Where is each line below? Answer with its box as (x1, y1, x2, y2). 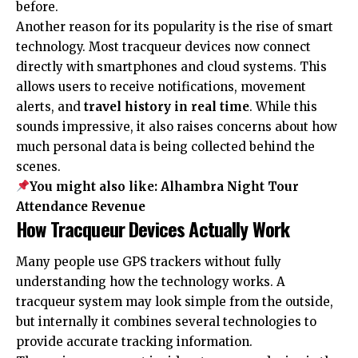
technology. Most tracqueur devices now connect (16, 38, 311, 54)
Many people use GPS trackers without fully (16, 254, 281, 270)
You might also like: (30, 178, 161, 194)
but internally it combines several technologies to (16, 314, 316, 330)
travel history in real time (81, 98, 249, 114)
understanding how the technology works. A (16, 274, 285, 290)
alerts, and (16, 98, 81, 114)
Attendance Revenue (16, 198, 145, 214)
